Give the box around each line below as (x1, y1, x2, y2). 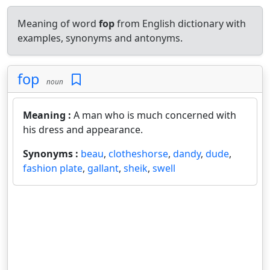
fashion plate (23, 162, 83, 175)
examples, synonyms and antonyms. (17, 31, 183, 45)
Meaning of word (17, 17, 99, 30)
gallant (87, 162, 119, 175)
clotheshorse (108, 147, 168, 160)
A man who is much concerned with (74, 108, 236, 122)
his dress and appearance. (23, 123, 143, 136)
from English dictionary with (115, 17, 246, 30)
